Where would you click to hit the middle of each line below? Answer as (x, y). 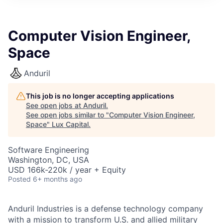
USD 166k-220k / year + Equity (67, 170)
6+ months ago (57, 179)
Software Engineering (49, 150)
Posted (19, 179)
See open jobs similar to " (67, 115)
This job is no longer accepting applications (100, 96)
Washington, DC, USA (49, 160)
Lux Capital (70, 124)
